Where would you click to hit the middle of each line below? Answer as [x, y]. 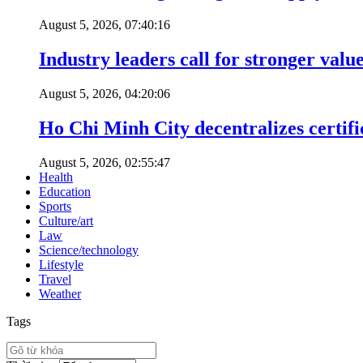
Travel [55, 279]
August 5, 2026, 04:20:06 [105, 94]
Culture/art [66, 220]
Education [65, 191]
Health [56, 177]
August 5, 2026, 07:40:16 [105, 25]
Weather [60, 293]
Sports [55, 206]
